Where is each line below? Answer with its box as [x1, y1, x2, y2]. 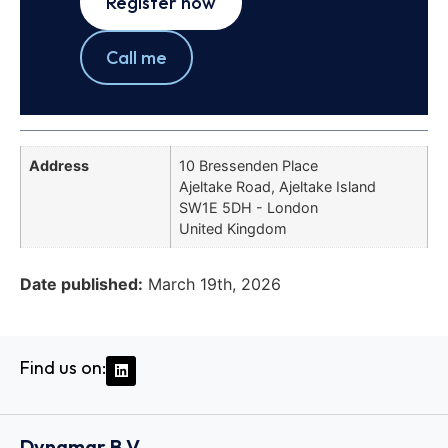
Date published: [20, 273, 143, 294]
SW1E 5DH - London [179, 199, 318, 217]
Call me [106, 46, 167, 70]
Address [29, 157, 89, 175]
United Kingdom [179, 220, 287, 238]
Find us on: [20, 355, 106, 379]
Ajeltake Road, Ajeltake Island [179, 178, 376, 196]
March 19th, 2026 [148, 273, 281, 294]
